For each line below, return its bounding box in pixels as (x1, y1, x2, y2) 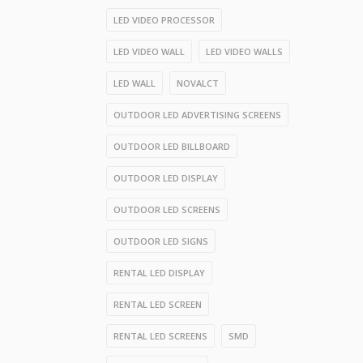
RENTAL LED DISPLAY (113, 267, 205, 279)
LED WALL (113, 77, 156, 89)
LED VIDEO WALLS (206, 45, 283, 58)
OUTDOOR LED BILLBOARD (113, 140, 230, 152)
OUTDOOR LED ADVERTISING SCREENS (113, 109, 281, 121)
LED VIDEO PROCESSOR (113, 14, 215, 26)
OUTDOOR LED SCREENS (113, 203, 220, 216)
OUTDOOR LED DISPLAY (113, 172, 218, 184)
